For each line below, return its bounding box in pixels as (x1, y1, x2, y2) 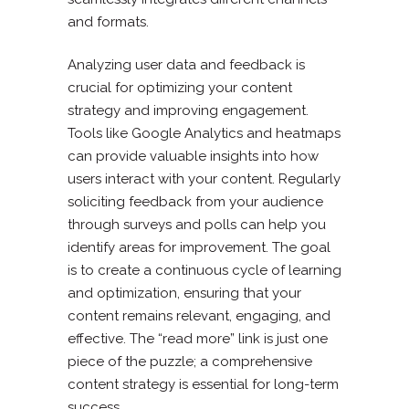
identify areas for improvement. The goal (68, 238, 330, 256)
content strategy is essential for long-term (68, 375, 339, 393)
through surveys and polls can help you (68, 215, 326, 233)
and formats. (68, 13, 149, 30)
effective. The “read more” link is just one (68, 330, 328, 347)
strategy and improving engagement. (68, 101, 309, 119)
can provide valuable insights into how (68, 147, 319, 164)
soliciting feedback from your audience (68, 193, 323, 210)
